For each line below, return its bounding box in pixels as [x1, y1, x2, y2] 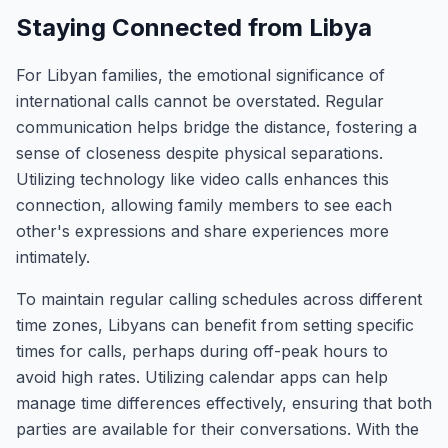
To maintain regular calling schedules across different [16, 289, 422, 309]
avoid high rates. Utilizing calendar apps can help [16, 367, 388, 387]
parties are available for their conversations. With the [16, 419, 419, 439]
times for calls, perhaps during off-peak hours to [16, 341, 388, 361]
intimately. [16, 247, 90, 267]
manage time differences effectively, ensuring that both [16, 393, 432, 413]
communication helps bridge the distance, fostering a [16, 117, 417, 137]
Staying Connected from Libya [16, 13, 372, 42]
